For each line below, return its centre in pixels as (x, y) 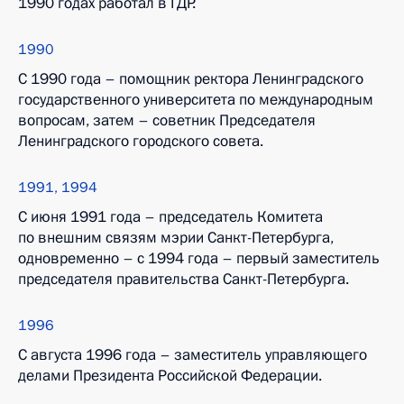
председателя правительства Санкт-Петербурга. (184, 279)
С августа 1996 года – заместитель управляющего (193, 355)
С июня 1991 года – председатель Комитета (170, 217)
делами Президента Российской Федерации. (170, 376)
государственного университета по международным (196, 100)
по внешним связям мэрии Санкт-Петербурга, (176, 238)
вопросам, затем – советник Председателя (167, 120)
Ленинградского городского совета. (141, 141)
